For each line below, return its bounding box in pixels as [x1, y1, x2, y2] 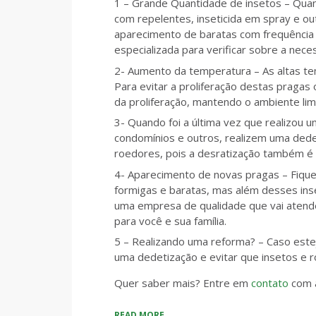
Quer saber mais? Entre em [114, 276, 251, 290]
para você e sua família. [114, 213, 226, 228]
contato [251, 276, 291, 290]
